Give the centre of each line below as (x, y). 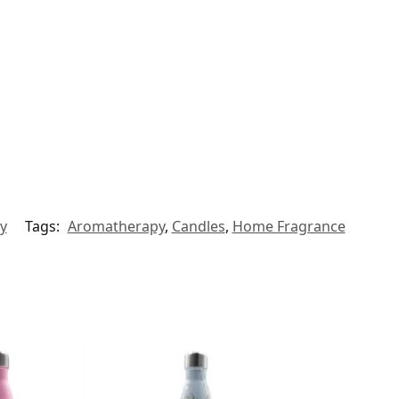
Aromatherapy (116, 227)
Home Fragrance (289, 227)
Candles (198, 227)
